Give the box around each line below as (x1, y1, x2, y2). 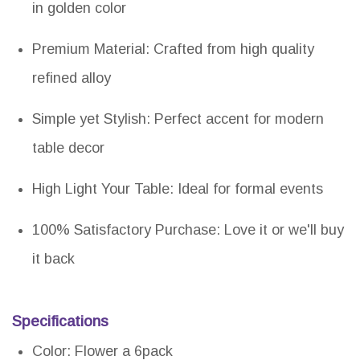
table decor (32, 140, 104, 157)
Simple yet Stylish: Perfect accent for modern (32, 111, 324, 128)
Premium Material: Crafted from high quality (32, 41, 314, 58)
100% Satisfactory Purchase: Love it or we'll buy (32, 222, 344, 239)
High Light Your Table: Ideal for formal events (32, 181, 323, 198)
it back (32, 251, 75, 268)
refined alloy (32, 70, 111, 87)
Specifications (12, 313, 108, 330)
